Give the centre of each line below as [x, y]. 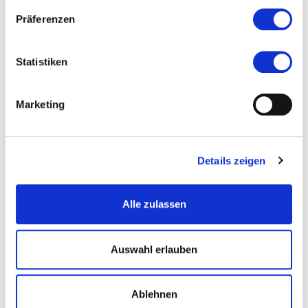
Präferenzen [46, 19]
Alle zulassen [154, 204]
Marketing [40, 104]
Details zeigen [232, 160]
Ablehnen [154, 294]
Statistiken [42, 62]
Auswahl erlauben [154, 249]
